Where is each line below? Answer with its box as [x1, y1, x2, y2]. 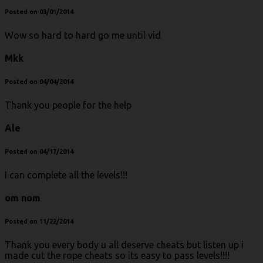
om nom [5, 193, 41, 204]
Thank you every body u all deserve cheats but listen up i [5, 240, 244, 251]
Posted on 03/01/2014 [5, 8, 73, 15]
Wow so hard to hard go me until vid [5, 29, 161, 41]
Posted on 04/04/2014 [5, 77, 73, 85]
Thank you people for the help [5, 99, 131, 110]
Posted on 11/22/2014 [5, 218, 73, 225]
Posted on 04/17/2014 [5, 148, 73, 156]
